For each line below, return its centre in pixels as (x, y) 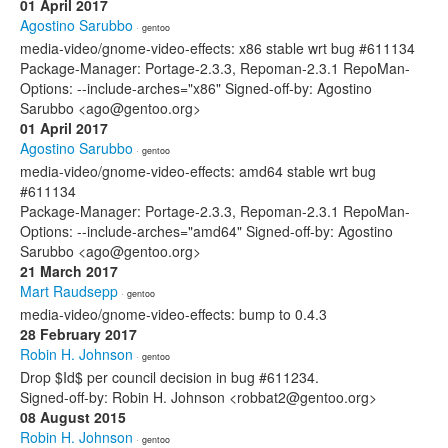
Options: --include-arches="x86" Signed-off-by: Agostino (196, 88)
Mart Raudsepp (69, 291)
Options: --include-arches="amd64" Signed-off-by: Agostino (206, 231)
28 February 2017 (78, 334)
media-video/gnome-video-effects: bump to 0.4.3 (173, 314)
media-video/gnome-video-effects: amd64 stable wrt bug (198, 171)
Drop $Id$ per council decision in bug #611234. (169, 377)
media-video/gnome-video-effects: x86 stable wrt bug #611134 (217, 48)
